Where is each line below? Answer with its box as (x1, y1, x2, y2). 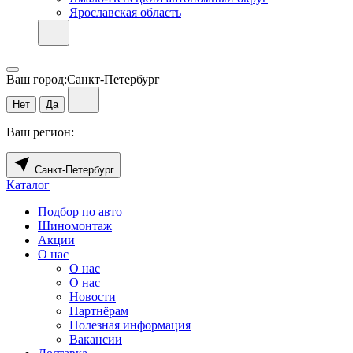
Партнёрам (69, 303, 128, 318)
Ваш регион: (6, 124, 74, 139)
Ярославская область (69, 5, 181, 19)
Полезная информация (69, 318, 191, 332)
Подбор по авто (38, 204, 122, 218)
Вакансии (69, 332, 122, 346)
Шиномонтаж (38, 218, 112, 232)
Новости (69, 289, 116, 303)
